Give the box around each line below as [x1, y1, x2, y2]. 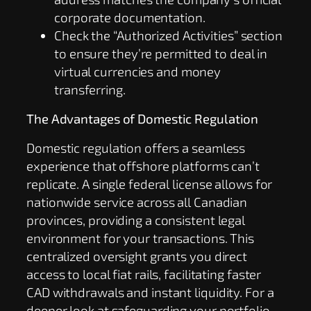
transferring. [54, 81, 126, 98]
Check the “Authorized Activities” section [54, 27, 283, 44]
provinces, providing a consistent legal [26, 211, 246, 228]
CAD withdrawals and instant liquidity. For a [26, 283, 274, 300]
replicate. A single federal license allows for [26, 175, 273, 192]
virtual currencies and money [54, 63, 221, 80]
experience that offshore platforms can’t [26, 157, 260, 174]
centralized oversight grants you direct [26, 247, 248, 264]
